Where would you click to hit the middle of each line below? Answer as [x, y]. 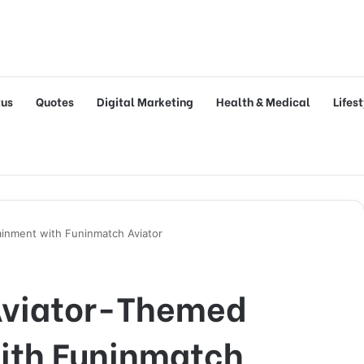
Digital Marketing [145, 101]
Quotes [55, 101]
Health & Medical [263, 101]
